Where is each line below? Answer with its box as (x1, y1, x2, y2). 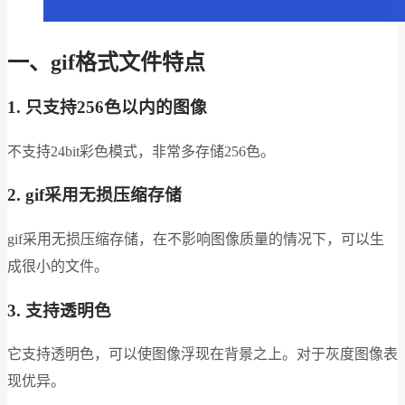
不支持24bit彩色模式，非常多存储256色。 (7, 143, 275, 159)
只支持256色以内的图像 (25, 97, 207, 117)
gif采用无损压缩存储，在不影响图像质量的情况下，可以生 (7, 231, 384, 247)
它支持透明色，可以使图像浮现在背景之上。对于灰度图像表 (7, 346, 398, 363)
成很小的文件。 (7, 258, 108, 274)
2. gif (7, 185, 44, 205)
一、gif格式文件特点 (7, 50, 205, 74)
